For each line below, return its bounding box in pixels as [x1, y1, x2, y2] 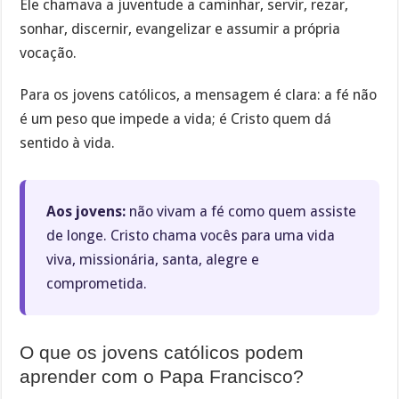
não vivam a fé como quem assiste [126, 202, 357, 220]
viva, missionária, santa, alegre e [46, 250, 260, 268]
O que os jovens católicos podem [20, 342, 305, 363]
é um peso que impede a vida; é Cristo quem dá [20, 110, 332, 127]
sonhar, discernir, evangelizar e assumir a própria [20, 20, 341, 38]
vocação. [20, 45, 77, 62]
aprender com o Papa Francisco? [20, 366, 305, 387]
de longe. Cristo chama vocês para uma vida [46, 226, 336, 244]
